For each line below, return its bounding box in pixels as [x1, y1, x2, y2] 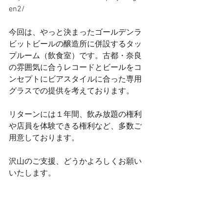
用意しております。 [9, 133, 79, 143]
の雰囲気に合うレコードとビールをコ [9, 63, 142, 73]
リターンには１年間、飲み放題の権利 [9, 110, 142, 120]
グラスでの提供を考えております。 [9, 87, 134, 96]
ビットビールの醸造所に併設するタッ [9, 40, 142, 49]
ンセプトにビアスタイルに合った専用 [9, 75, 142, 85]
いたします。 [9, 169, 56, 178]
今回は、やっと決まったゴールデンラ [9, 28, 142, 38]
